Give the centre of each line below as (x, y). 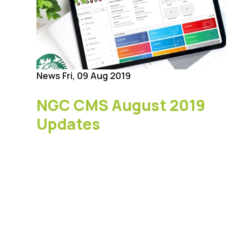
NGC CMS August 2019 (121, 105)
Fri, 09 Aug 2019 (97, 76)
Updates (68, 124)
